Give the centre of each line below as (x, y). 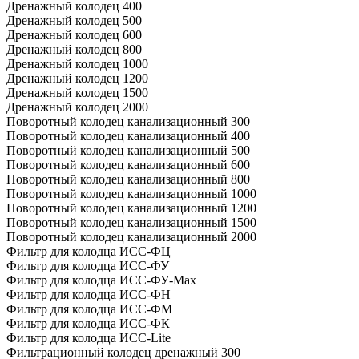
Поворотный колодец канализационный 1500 (131, 222)
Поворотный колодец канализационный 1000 (131, 193)
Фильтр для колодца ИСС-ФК (88, 323)
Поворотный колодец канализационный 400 (128, 135)
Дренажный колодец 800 (74, 49)
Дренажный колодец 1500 (77, 92)
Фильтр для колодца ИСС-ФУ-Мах (101, 280)
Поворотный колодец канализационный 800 (128, 179)
